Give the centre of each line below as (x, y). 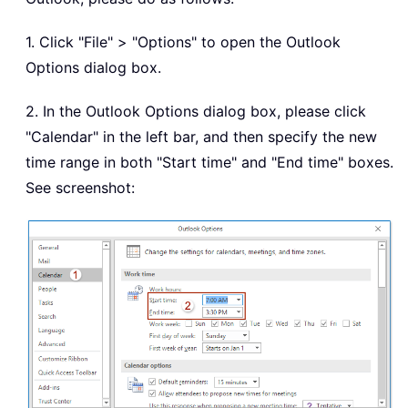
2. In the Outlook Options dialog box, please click (196, 112)
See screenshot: (80, 188)
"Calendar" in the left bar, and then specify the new (201, 137)
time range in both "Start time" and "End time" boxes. (209, 163)
